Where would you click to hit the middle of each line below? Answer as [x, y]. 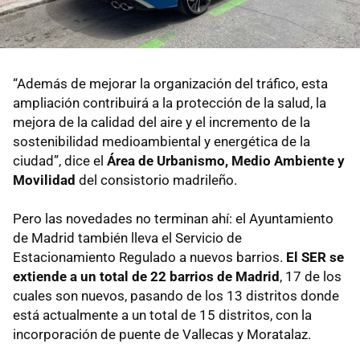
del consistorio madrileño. [156, 180]
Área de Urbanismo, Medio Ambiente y [226, 161]
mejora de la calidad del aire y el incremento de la [162, 123]
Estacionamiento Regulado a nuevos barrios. [149, 258]
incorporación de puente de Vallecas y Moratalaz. [162, 335]
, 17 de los [311, 277]
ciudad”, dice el [60, 161]
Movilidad [44, 180]
